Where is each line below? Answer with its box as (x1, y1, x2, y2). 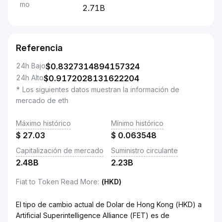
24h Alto (16, 73, 44, 82)
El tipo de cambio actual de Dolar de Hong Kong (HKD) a (16, 200, 202, 209)
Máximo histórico (16, 119, 71, 127)
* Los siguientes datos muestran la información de (16, 85, 179, 94)
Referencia (16, 43, 62, 53)
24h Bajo (16, 61, 46, 70)
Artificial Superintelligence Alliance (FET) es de (16, 211, 169, 220)
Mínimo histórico (111, 119, 164, 127)
